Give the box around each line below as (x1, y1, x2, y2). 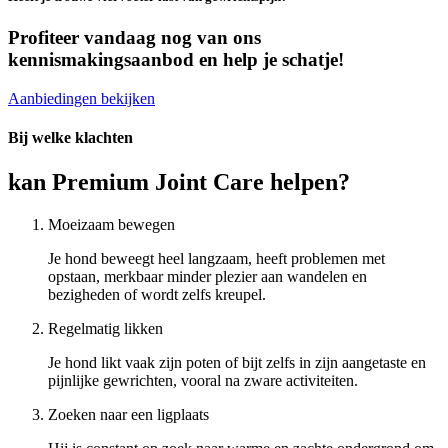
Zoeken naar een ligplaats (48, 405, 209, 423)
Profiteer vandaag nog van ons (8, 27, 261, 49)
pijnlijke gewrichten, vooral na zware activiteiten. (48, 371, 358, 389)
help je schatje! (223, 49, 344, 71)
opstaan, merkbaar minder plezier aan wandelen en (48, 267, 367, 285)
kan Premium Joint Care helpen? (8, 168, 350, 195)
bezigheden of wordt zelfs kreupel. (48, 285, 266, 303)
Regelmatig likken (48, 319, 163, 337)
